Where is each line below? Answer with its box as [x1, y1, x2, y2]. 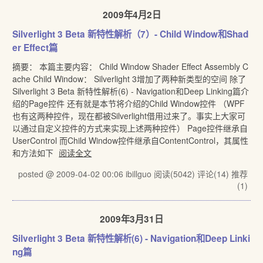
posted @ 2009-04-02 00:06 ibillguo [18, 168, 154, 180]
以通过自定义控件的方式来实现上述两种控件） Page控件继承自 [12, 122, 248, 134]
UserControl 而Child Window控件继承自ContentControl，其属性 [12, 134, 249, 146]
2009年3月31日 [100, 213, 163, 225]
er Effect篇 [12, 41, 58, 54]
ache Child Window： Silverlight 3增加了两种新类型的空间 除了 [12, 73, 247, 85]
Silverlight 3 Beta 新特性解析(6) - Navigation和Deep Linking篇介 [12, 85, 249, 97]
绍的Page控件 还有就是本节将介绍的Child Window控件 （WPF [12, 97, 245, 109]
